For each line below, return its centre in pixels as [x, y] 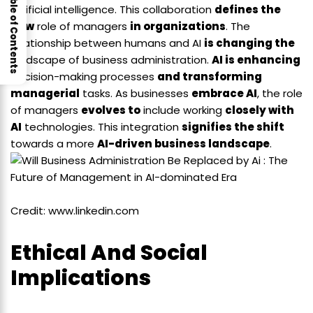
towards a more [54, 144]
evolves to [111, 110]
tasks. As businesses [136, 94]
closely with [260, 110]
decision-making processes [84, 77]
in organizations [178, 27]
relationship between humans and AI [107, 43]
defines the [248, 10]
